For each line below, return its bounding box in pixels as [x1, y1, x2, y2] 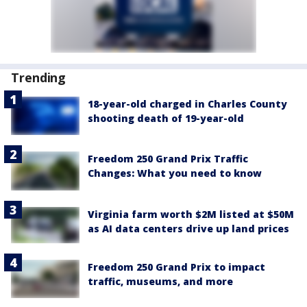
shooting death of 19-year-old [88, 112, 244, 125]
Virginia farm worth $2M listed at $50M [88, 207, 294, 221]
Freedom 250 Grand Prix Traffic [88, 152, 248, 166]
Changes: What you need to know [88, 167, 262, 180]
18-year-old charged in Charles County [88, 97, 287, 110]
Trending [11, 69, 66, 86]
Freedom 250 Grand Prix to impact [88, 260, 265, 273]
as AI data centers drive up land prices [88, 221, 289, 235]
